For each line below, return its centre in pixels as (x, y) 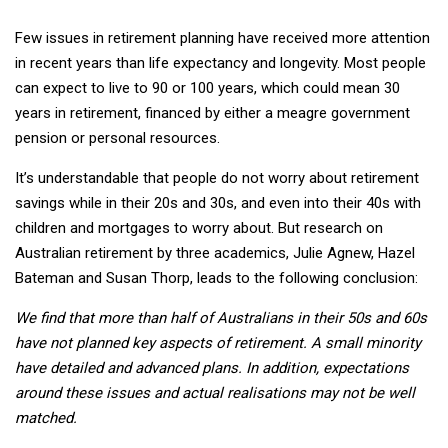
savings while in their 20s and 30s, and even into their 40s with (218, 202)
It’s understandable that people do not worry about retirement (217, 177)
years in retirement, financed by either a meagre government (212, 112)
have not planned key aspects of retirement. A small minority (218, 342)
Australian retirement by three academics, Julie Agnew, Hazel (215, 252)
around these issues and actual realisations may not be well (215, 392)
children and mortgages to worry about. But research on (199, 227)
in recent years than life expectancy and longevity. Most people (220, 62)
